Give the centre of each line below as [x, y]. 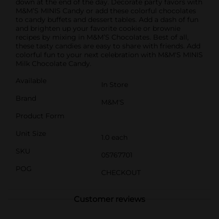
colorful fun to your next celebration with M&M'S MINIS [109, 55]
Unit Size [31, 133]
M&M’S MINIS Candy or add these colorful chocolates [106, 11]
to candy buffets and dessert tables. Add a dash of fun [107, 19]
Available [31, 80]
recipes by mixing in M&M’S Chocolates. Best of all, [102, 37]
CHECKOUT [121, 172]
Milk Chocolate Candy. [54, 63]
